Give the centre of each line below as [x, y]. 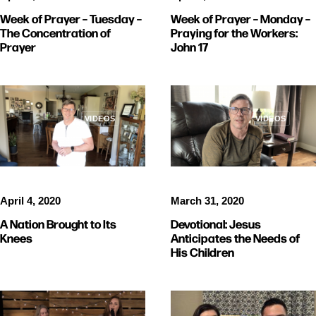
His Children [202, 251]
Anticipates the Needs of [235, 237]
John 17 [189, 46]
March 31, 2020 [207, 200]
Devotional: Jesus [216, 223]
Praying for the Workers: [234, 32]
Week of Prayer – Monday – [241, 18]
